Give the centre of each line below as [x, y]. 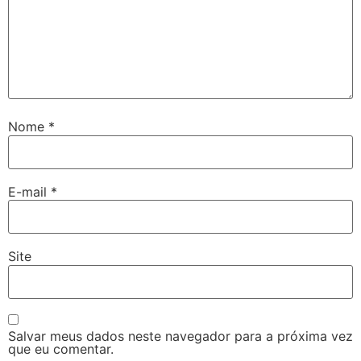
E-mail [29, 191]
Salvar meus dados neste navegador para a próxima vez [180, 336]
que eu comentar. [61, 349]
